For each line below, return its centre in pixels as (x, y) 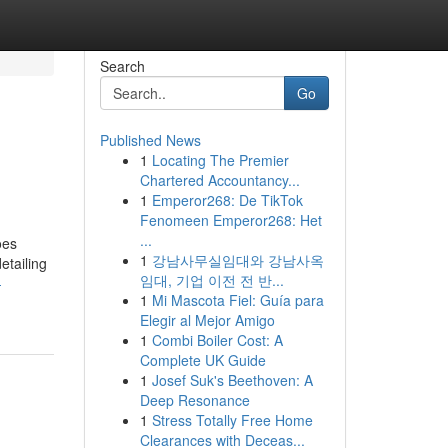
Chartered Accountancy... (219, 180)
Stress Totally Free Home (232, 420)
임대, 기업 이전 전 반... (211, 280)
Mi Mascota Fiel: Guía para (237, 300)
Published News (150, 140)
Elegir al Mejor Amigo (207, 320)
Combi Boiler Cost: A (217, 340)
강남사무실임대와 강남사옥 (237, 260)
